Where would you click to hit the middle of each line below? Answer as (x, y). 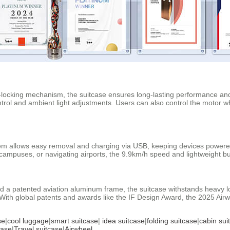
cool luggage (28, 221)
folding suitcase (172, 221)
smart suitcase (74, 221)
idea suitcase (123, 221)
